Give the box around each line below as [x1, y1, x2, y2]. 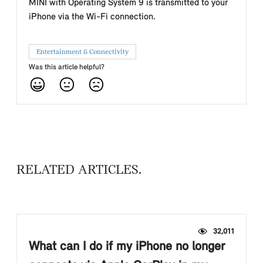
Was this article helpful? [29, 63, 104, 71]
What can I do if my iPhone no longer [29, 240, 225, 254]
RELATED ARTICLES [16, 163, 139, 177]
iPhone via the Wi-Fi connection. [29, 12, 156, 22]
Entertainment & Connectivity [36, 48, 129, 56]
